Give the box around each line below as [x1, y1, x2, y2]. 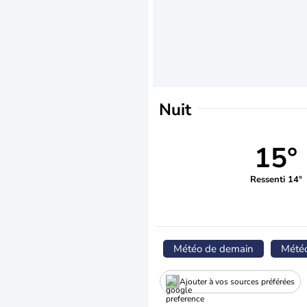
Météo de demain [173, 242, 254, 256]
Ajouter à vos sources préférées [180, 275, 295, 287]
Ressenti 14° [249, 173, 302, 186]
